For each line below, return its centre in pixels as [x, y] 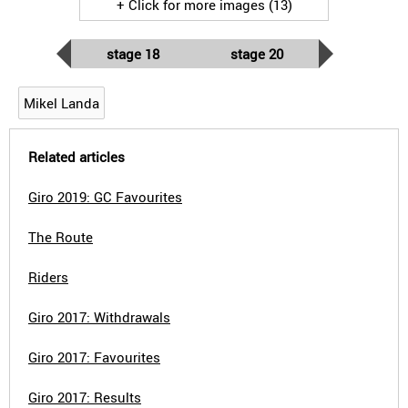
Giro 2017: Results [85, 397]
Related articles [76, 157]
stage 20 [257, 54]
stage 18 [133, 54]
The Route [61, 237]
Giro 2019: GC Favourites [105, 197]
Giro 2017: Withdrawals [99, 317]
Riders [48, 277]
